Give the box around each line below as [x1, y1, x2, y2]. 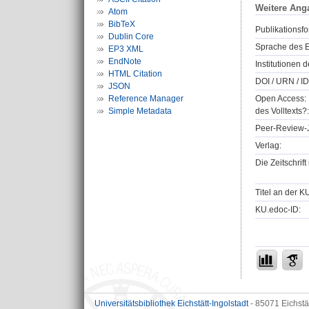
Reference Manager [108, 94, 183, 103]
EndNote [108, 57, 141, 66]
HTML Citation [108, 69, 162, 79]
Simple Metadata [108, 106, 172, 116]
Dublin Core [108, 32, 154, 41]
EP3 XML [108, 44, 143, 54]
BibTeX [108, 19, 135, 29]
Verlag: [255, 141, 281, 151]
